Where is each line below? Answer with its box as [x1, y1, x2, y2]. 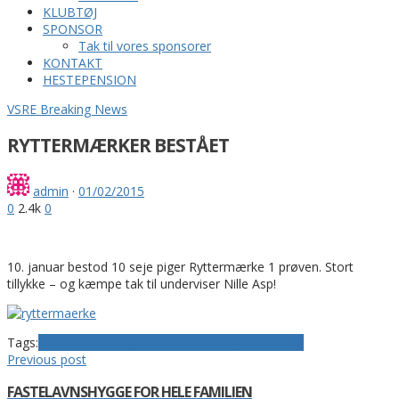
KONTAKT [43, 54, 102, 71]
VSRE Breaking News [7, 101, 127, 118]
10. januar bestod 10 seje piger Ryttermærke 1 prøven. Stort [7, 257, 354, 275]
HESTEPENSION [43, 71, 136, 88]
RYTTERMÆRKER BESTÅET [7, 133, 229, 159]
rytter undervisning [125, 333, 232, 351]
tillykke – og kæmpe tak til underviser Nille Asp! [7, 274, 276, 292]
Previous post [7, 350, 86, 368]
